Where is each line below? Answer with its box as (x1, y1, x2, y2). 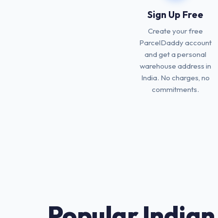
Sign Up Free (147, 9, 204, 20)
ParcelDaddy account (139, 38, 212, 47)
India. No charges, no (141, 73, 210, 82)
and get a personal (145, 50, 207, 59)
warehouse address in (140, 61, 212, 71)
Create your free (148, 26, 203, 36)
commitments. (152, 85, 200, 94)
